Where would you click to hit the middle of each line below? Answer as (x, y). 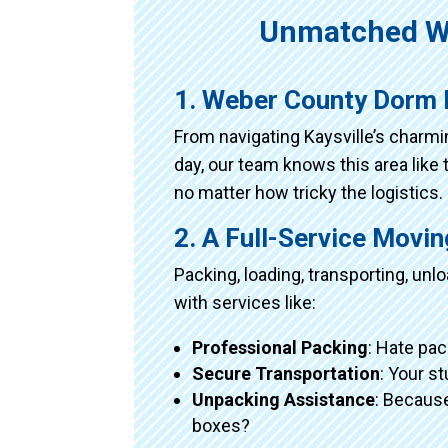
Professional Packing (280, 347)
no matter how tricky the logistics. (309, 192)
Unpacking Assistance (284, 399)
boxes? (221, 425)
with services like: (245, 302)
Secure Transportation (286, 373)
